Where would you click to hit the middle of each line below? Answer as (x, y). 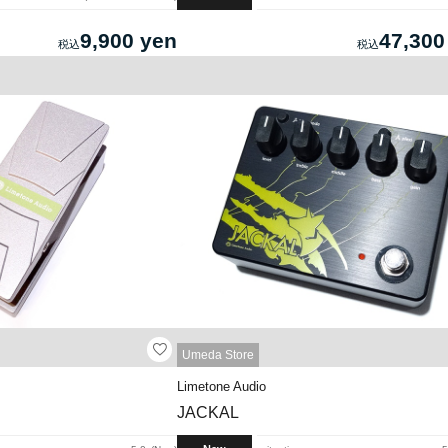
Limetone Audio (221, 387)
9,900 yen (128, 40)
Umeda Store (217, 355)
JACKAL (207, 413)
